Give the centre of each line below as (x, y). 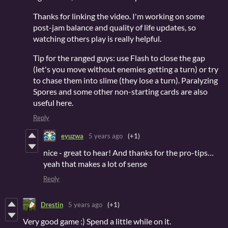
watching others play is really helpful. (97, 39)
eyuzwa (72, 136)
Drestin (52, 204)
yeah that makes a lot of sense (95, 164)
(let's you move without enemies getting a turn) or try (126, 69)
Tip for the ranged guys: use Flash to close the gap (119, 58)
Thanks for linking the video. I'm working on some (119, 16)
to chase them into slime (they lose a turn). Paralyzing (125, 80)
